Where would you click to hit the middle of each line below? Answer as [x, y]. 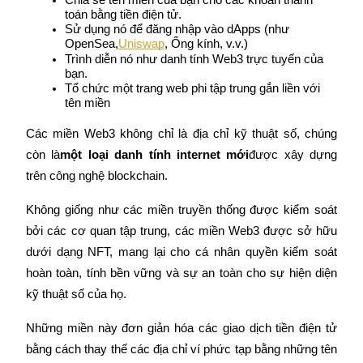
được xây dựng [293, 154]
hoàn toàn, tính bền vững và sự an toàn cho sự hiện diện [181, 273]
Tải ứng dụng [317, 77]
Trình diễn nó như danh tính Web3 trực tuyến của [194, 59]
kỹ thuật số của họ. [76, 294]
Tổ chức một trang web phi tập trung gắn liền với [192, 88]
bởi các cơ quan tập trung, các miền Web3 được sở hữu [181, 231]
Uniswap [141, 43]
